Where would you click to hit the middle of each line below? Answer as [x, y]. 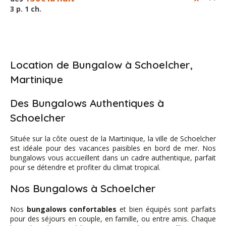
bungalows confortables [72, 209]
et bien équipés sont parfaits [166, 209]
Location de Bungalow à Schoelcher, [101, 65]
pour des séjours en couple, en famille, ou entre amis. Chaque [113, 219]
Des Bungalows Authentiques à [87, 103]
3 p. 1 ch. [26, 9]
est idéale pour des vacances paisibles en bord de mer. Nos [113, 148]
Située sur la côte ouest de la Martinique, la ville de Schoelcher [113, 139]
